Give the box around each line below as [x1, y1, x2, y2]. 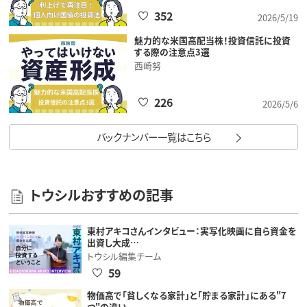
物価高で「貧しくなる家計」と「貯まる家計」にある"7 [86, 288, 286, 302]
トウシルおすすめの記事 [29, 185, 173, 206]
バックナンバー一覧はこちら [96, 130, 211, 145]
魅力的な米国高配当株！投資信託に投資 [134, 34, 291, 47]
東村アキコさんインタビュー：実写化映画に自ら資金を [86, 224, 296, 238]
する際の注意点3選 [134, 45, 210, 59]
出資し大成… [86, 236, 139, 249]
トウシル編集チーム [86, 249, 161, 262]
